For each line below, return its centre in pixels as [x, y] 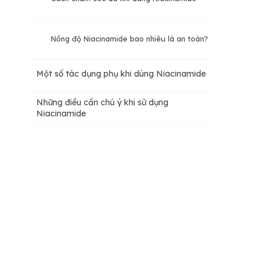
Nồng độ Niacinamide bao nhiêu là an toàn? [130, 38]
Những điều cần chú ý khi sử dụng [102, 103]
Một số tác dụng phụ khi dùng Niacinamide [121, 73]
